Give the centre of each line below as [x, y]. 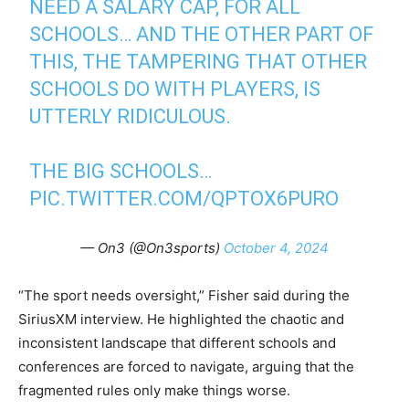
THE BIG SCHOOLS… [121, 171]
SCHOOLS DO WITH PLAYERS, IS [175, 89]
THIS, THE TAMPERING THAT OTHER [199, 62]
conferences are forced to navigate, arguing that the [186, 367]
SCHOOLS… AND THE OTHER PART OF [202, 34]
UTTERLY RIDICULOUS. [131, 116]
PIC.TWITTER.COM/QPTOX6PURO [184, 199]
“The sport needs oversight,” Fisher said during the [184, 295]
